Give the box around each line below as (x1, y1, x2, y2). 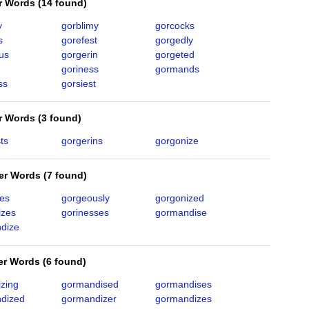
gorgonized (154, 192, 204, 203)
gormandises (154, 279, 212, 290)
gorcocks (154, 20, 195, 31)
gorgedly (154, 34, 193, 46)
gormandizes (154, 293, 212, 304)
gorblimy (61, 20, 99, 31)
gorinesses (61, 207, 109, 218)
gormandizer (61, 293, 117, 304)
